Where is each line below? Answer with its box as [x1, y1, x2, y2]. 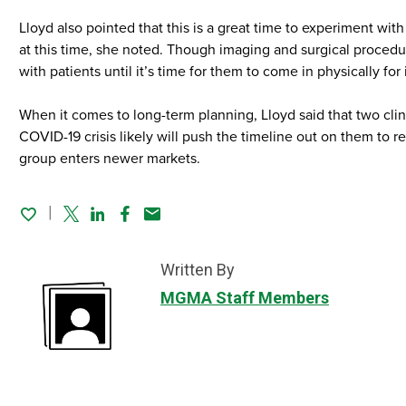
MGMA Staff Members [160, 288, 329, 307]
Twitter [63, 215, 111, 235]
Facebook [117, 215, 187, 235]
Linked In [90, 215, 154, 235]
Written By [160, 260, 235, 279]
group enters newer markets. [19, 150, 200, 168]
